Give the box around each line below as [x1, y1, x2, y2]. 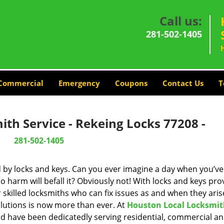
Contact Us [162, 78, 203, 88]
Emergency [58, 78, 100, 88]
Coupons [114, 78, 147, 88]
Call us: [159, 12, 202, 29]
